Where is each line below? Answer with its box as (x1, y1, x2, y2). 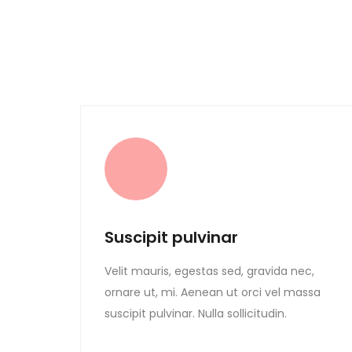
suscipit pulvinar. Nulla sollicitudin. (104, 306, 287, 321)
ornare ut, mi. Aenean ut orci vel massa (104, 284, 321, 300)
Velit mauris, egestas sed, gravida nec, (104, 263, 314, 279)
